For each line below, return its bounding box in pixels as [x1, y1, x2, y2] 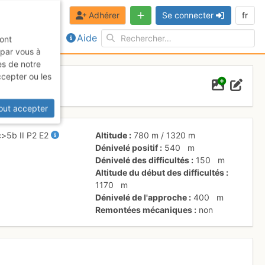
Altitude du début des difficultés [95, 167, 225, 177]
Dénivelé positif [95, 142, 159, 153]
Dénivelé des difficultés [95, 154, 190, 165]
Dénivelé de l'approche [95, 192, 188, 202]
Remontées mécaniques [95, 204, 193, 215]
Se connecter [162, 10, 214, 21]
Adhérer [88, 10, 119, 21]
